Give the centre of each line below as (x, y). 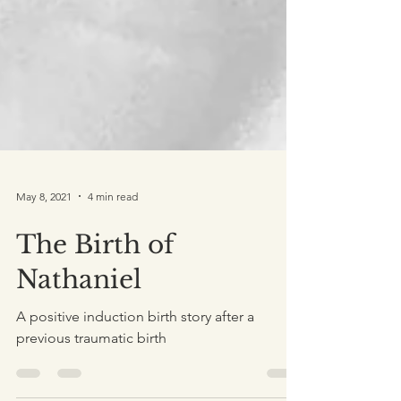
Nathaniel (79, 319)
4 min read (113, 235)
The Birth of (95, 284)
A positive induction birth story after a (135, 356)
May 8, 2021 (44, 235)
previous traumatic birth (91, 377)
